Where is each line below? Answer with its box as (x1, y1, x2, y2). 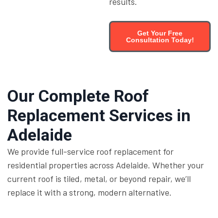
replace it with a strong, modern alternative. (7, 187, 172, 198)
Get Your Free (137, 29, 182, 37)
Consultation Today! (126, 36, 194, 44)
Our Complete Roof (7, 86, 149, 106)
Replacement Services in (7, 106, 191, 125)
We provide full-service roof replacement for (7, 146, 174, 157)
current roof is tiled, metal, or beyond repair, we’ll (7, 173, 191, 184)
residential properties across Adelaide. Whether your (7, 160, 204, 170)
